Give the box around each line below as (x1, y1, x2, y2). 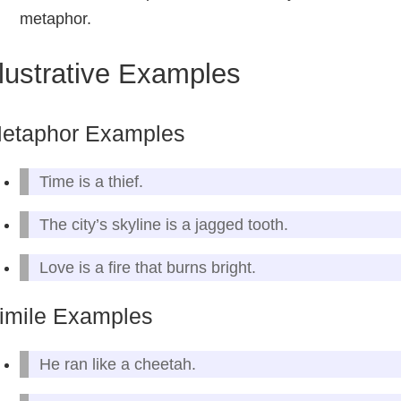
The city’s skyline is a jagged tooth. (39, 216, 288, 234)
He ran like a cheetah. (39, 355, 196, 373)
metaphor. (20, 10, 91, 28)
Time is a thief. (39, 173, 143, 191)
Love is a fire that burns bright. (39, 259, 256, 277)
